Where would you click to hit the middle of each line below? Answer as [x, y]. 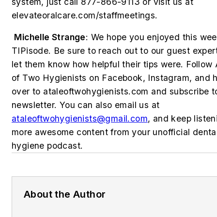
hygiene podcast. [47, 146]
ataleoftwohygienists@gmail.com [80, 119]
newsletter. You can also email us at [86, 105]
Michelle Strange [50, 37]
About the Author [65, 194]
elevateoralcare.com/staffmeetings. [86, 15]
